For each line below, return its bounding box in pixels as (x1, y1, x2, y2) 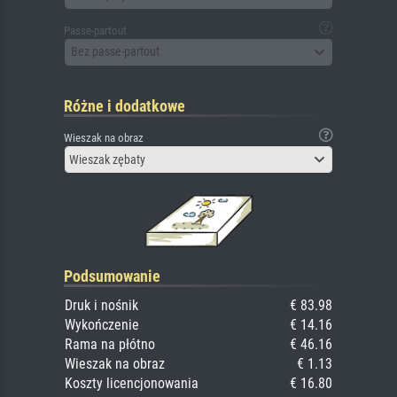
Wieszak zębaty (69, 152, 145, 167)
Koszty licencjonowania (65, 374, 198, 392)
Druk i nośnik (65, 296, 138, 314)
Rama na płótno (65, 335, 155, 353)
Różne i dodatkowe (64, 96, 185, 115)
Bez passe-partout (71, 44, 160, 58)
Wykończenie (65, 315, 139, 333)
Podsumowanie (64, 266, 160, 285)
